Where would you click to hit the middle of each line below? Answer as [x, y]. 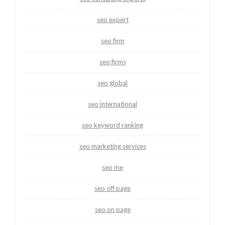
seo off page [113, 188]
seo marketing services [113, 146]
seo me [113, 167]
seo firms [113, 62]
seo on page [113, 209]
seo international [113, 104]
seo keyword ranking [113, 125]
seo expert [113, 19]
